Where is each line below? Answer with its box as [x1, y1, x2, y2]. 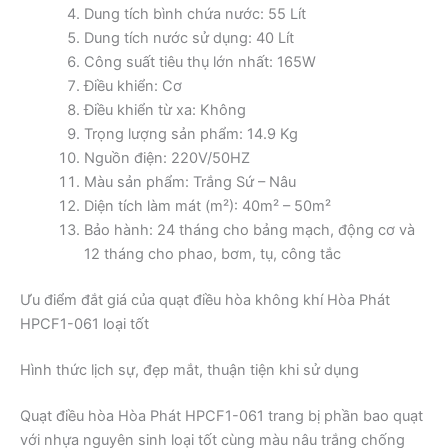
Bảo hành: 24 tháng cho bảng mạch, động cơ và [83, 220, 415, 239]
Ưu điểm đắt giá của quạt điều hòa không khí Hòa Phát [20, 290, 390, 309]
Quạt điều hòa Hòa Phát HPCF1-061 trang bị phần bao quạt [20, 406, 423, 425]
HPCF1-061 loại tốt [20, 314, 149, 333]
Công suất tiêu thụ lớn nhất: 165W [83, 52, 316, 71]
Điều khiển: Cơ [83, 76, 182, 95]
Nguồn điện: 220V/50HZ [83, 148, 250, 167]
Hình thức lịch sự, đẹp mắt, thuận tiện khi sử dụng [20, 360, 359, 379]
